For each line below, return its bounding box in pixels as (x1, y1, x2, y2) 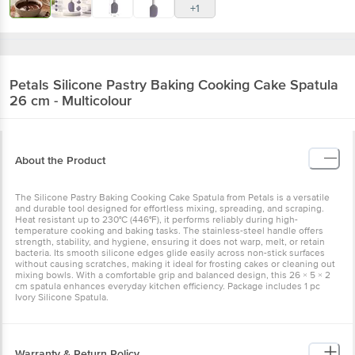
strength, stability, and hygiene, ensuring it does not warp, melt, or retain (15, 235, 325, 248)
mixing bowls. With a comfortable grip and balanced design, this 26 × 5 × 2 (15, 269, 330, 281)
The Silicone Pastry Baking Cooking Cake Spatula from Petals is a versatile (15, 191, 330, 204)
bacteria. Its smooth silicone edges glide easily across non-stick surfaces (15, 246, 325, 259)
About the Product (15, 153, 105, 167)
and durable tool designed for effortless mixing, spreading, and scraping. (15, 202, 324, 215)
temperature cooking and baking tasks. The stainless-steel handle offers (15, 224, 323, 237)
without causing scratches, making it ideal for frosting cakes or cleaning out (15, 258, 335, 270)
